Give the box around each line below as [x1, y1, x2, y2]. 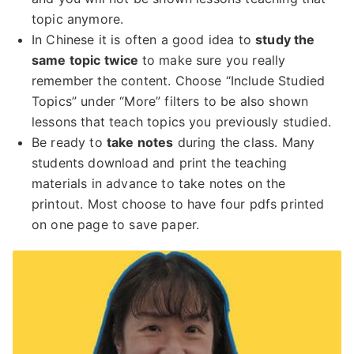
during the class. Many [173, 134, 315, 151]
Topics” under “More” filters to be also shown [32, 93, 309, 110]
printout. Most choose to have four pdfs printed [32, 196, 325, 213]
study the [255, 32, 315, 48]
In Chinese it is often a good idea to [32, 32, 256, 48]
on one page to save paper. [32, 217, 200, 233]
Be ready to [32, 134, 107, 151]
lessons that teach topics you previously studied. [32, 114, 331, 130]
